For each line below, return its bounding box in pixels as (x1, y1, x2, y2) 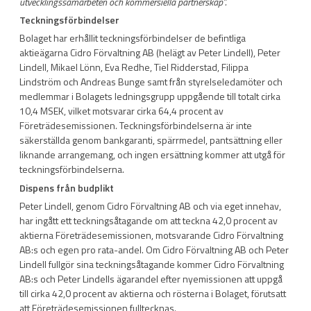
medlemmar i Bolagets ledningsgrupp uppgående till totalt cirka (19, 89, 280, 104)
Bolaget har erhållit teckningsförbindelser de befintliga (19, 31, 246, 46)
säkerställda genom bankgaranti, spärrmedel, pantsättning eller (19, 133, 283, 148)
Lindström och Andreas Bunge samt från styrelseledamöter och (19, 74, 283, 90)
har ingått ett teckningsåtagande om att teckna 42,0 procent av (19, 212, 278, 228)
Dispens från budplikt (19, 180, 114, 195)
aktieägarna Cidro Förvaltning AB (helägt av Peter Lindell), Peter (19, 45, 280, 60)
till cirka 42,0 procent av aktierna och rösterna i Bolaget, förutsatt (19, 285, 286, 301)
